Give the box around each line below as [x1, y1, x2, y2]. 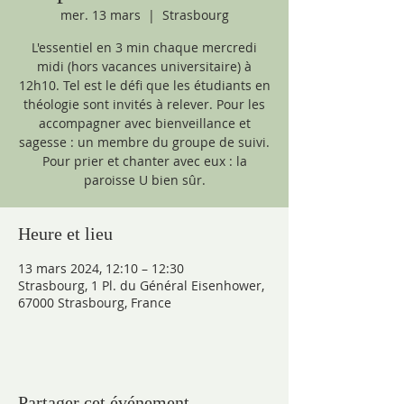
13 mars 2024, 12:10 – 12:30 [18, 260, 184, 277]
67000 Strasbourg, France [18, 294, 171, 311]
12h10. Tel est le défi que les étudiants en [18, 77, 271, 94]
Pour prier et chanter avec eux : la [41, 152, 247, 170]
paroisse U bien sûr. [83, 171, 206, 188]
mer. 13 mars [60, 6, 141, 23]
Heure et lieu [18, 224, 113, 243]
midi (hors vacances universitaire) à [37, 58, 252, 75]
